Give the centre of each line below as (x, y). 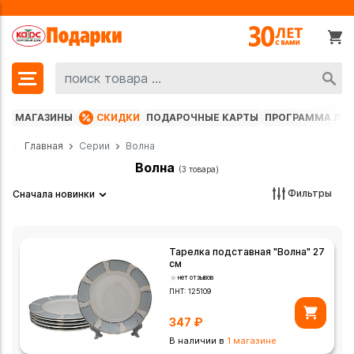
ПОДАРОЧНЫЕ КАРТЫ (202, 118)
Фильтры (309, 193)
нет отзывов (196, 278)
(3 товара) (199, 169)
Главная (44, 146)
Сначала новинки (54, 194)
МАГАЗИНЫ (44, 118)
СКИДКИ (118, 118)
